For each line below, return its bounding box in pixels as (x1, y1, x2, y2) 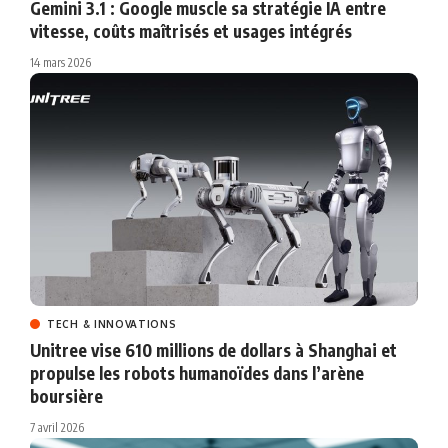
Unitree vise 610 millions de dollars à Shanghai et (30, 338, 397, 361)
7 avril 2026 (30, 419, 84, 435)
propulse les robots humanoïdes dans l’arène (30, 361, 364, 384)
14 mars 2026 (30, 54, 91, 70)
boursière (30, 384, 103, 407)
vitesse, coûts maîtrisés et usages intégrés (30, 19, 352, 42)
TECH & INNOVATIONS (47, 317, 177, 330)
